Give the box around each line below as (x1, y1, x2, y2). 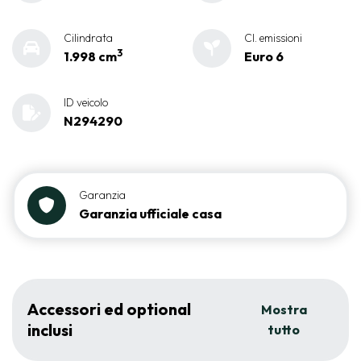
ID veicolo (64, 95, 108, 110)
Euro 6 (244, 48, 284, 64)
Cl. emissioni (244, 31, 302, 45)
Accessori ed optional (27, 299, 191, 319)
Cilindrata (64, 31, 113, 45)
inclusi (27, 320, 73, 340)
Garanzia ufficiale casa (79, 205, 222, 222)
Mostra (260, 301, 307, 317)
